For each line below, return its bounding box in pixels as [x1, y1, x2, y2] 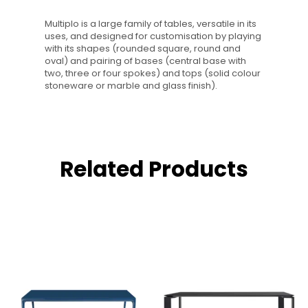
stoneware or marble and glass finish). [45, 79, 217, 93]
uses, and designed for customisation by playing [45, 30, 261, 43]
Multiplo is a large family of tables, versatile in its [45, 17, 256, 31]
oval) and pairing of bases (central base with [45, 54, 246, 68]
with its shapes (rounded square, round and [45, 42, 241, 56]
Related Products [60, 153, 248, 184]
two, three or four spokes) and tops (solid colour [45, 67, 261, 80]
